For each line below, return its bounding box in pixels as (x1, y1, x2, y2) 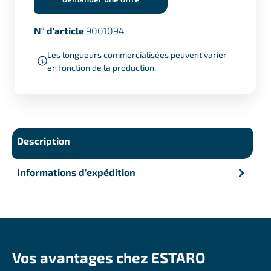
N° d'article (34, 24, 86, 36)
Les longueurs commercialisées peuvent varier (47, 49, 227, 60)
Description (17, 134, 70, 146)
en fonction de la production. (47, 62, 156, 73)
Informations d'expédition (17, 166, 135, 178)
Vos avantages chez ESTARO (12, 248, 206, 266)
